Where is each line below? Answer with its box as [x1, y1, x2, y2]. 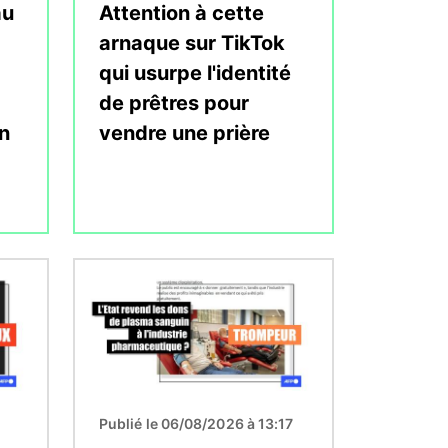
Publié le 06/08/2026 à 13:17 [99, 414, 294, 432]
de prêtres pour [99, 90, 249, 115]
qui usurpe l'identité [99, 60, 291, 85]
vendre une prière [99, 120, 270, 145]
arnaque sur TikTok [99, 30, 285, 55]
